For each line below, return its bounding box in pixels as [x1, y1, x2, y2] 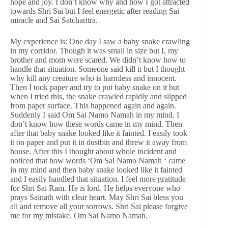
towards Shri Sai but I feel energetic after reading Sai [10, 6, 179, 15]
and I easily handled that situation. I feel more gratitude [10, 174, 186, 183]
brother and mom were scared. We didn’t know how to [10, 55, 186, 64]
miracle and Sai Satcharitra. [10, 15, 98, 24]
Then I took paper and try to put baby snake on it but [10, 82, 179, 92]
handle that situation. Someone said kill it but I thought [10, 64, 185, 73]
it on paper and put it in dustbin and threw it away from [10, 137, 187, 147]
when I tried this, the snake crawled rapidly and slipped [10, 92, 187, 101]
